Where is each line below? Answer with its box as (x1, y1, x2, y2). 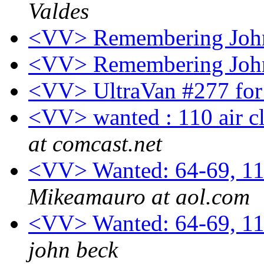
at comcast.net (28, 131, 162, 157)
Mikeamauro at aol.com (28, 184, 250, 210)
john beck (28, 237, 118, 263)
